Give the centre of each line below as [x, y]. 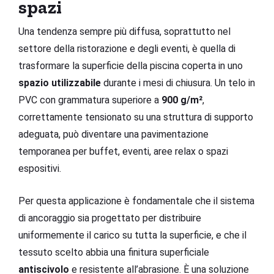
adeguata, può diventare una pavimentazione [113, 134]
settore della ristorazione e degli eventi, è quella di [127, 48]
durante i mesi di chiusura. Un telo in [178, 83]
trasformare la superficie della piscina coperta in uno [131, 65]
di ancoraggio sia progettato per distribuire [110, 218]
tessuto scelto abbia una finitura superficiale [114, 252]
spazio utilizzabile [60, 83]
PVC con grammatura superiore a [90, 100]
